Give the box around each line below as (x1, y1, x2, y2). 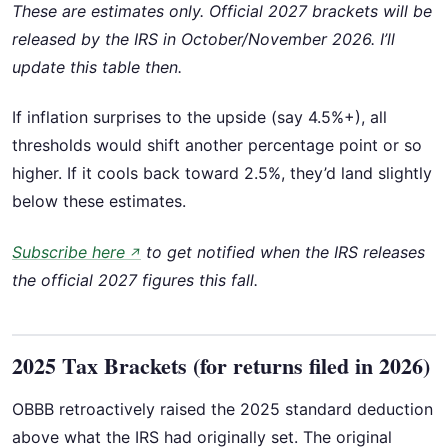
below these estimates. (12, 191, 186, 212)
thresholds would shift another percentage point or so (12, 135, 422, 156)
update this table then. (12, 56, 182, 77)
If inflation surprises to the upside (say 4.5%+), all (12, 107, 387, 128)
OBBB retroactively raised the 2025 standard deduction (12, 398, 433, 419)
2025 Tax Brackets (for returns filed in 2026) (12, 348, 430, 382)
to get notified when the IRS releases (141, 241, 425, 262)
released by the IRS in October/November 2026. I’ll (12, 28, 395, 49)
